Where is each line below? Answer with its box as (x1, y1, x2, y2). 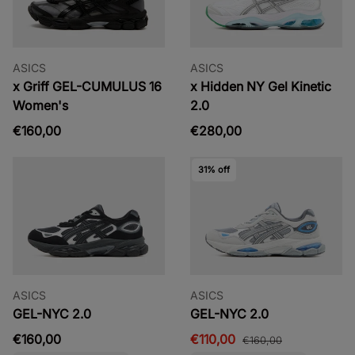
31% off (197, 163, 230, 175)
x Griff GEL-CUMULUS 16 (13, 78, 162, 94)
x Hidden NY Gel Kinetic (190, 78, 331, 94)
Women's (13, 97, 68, 113)
